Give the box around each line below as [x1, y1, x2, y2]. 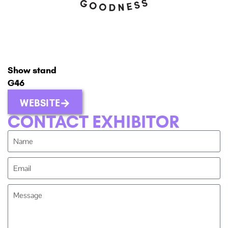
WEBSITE [20, 97, 61, 109]
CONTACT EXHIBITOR [8, 111, 180, 132]
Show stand [8, 64, 56, 76]
